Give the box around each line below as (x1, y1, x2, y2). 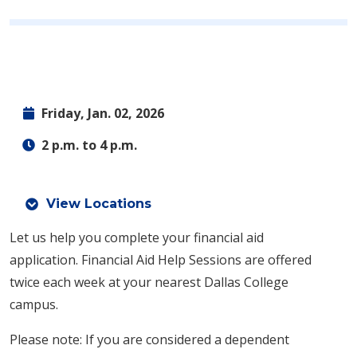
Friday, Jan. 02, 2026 (41, 104, 164, 122)
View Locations (45, 196, 151, 211)
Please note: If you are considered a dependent (10, 331, 289, 348)
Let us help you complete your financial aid (10, 229, 264, 246)
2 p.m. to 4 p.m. (41, 136, 137, 154)
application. (10, 251, 81, 269)
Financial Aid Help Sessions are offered (81, 251, 312, 269)
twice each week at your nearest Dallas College (10, 273, 288, 291)
